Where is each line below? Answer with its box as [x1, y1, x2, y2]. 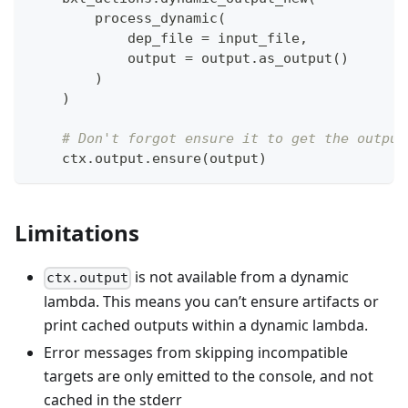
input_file [209, 30, 300, 47]
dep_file [29, 30, 201, 47]
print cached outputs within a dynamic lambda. [44, 315, 368, 336]
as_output [259, 50, 332, 67]
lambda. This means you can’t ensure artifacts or [44, 291, 379, 312]
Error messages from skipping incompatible [44, 342, 348, 363]
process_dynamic [29, 10, 218, 27]
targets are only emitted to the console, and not [44, 366, 373, 387]
